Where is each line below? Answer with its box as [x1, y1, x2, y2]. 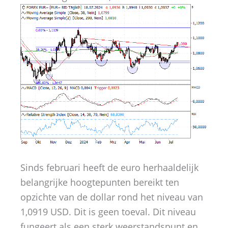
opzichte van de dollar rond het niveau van [20, 191, 203, 204]
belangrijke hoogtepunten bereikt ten [20, 176, 179, 189]
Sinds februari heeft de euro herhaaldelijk [20, 161, 198, 174]
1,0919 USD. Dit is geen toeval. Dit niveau [20, 206, 196, 218]
